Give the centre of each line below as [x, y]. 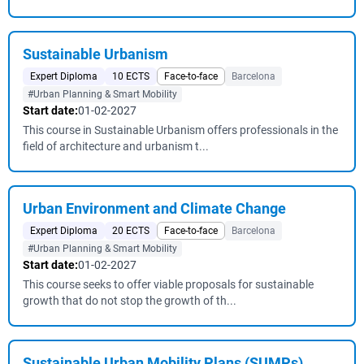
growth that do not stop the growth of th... [130, 301]
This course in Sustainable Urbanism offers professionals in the [180, 130]
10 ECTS [131, 76]
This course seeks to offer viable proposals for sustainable [168, 284]
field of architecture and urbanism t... [116, 146]
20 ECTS [131, 231]
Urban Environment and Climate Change [154, 208]
